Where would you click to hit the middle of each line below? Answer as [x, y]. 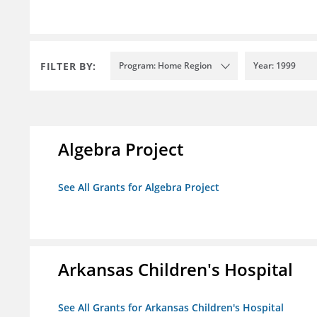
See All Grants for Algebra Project [139, 188]
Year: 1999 [275, 66]
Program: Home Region [166, 66]
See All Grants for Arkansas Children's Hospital [171, 308]
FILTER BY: [68, 66]
